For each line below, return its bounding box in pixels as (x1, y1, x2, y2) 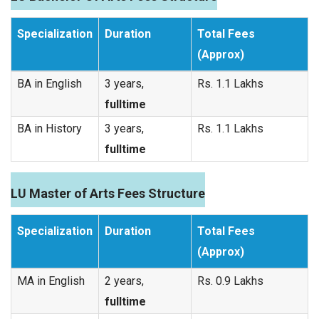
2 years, (105, 274, 144, 288)
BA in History (17, 122, 82, 135)
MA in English (17, 274, 85, 288)
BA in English (17, 77, 82, 90)
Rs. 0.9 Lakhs (197, 274, 263, 288)
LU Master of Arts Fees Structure (11, 186, 205, 201)
